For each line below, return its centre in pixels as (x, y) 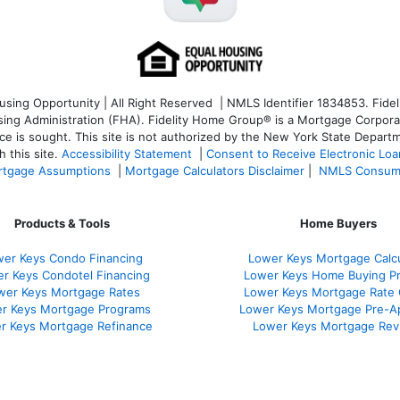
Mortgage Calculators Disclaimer (215, 171)
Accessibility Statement (127, 154)
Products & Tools (62, 224)
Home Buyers (338, 224)
